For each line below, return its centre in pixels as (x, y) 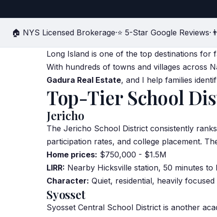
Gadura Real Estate (84, 80)
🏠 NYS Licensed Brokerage (63, 32)
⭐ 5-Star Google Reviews (163, 32)
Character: (68, 181)
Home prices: (72, 155)
